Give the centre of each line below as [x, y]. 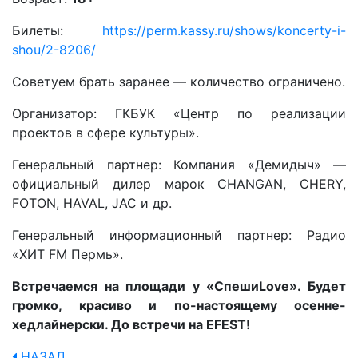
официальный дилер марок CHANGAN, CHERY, [179, 184]
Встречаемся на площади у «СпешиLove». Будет [179, 286]
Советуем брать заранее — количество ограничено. [179, 82]
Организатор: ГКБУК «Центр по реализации [179, 113]
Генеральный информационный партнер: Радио [179, 235]
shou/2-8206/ [54, 50]
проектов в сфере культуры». [105, 133]
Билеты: [57, 30]
